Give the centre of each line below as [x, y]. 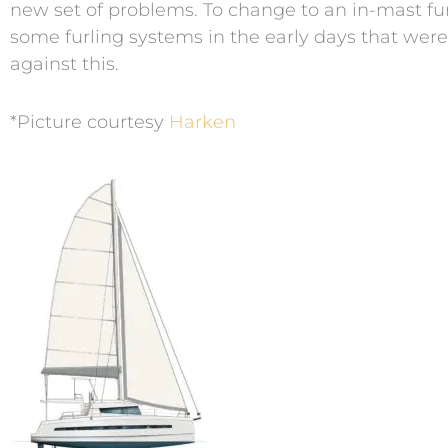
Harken [202, 122]
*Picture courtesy [89, 122]
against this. [64, 63]
